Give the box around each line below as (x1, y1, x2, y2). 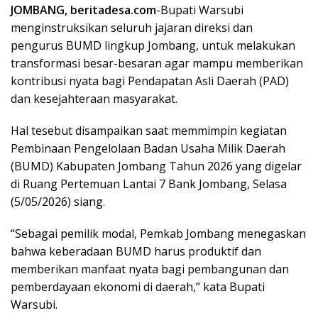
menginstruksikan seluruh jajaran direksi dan (11, 20, 253, 36)
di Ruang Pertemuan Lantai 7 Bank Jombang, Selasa (11, 176, 287, 192)
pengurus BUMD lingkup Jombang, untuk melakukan (11, 38, 295, 54)
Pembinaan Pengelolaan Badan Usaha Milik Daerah (11, 141, 285, 157)
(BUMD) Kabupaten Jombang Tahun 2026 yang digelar (11, 158, 302, 175)
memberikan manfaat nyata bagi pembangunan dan (11, 261, 289, 278)
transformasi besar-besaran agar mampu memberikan (11, 55, 303, 72)
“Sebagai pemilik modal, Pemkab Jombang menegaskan (11, 226, 306, 242)
